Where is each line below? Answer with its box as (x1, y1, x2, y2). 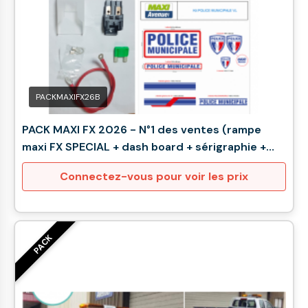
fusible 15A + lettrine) (22, 157, 137, 171)
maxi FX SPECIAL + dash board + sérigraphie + (22, 140, 266, 154)
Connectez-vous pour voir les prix (60, 169, 248, 184)
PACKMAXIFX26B (36, 91, 100, 102)
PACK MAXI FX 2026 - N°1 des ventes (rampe (22, 122, 222, 137)
